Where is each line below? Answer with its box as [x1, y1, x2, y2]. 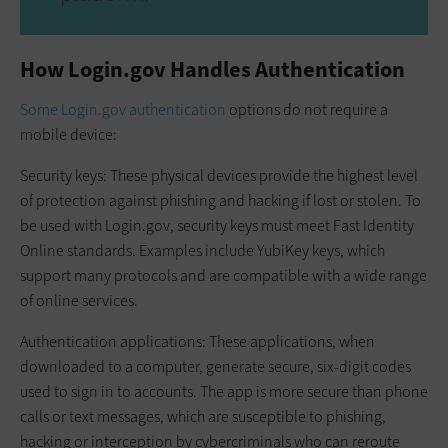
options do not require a [226, 98, 388, 120]
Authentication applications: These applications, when [20, 330, 375, 352]
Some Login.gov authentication [20, 98, 226, 120]
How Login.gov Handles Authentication [20, 54, 405, 84]
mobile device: [20, 123, 117, 145]
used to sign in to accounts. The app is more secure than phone [20, 380, 428, 402]
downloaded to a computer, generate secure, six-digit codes [20, 355, 411, 377]
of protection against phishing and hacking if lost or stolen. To [20, 189, 421, 211]
